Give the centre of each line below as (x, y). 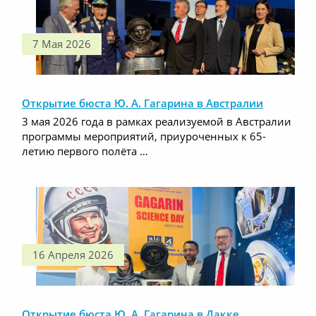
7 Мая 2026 (62, 44)
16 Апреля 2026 (73, 255)
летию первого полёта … (85, 151)
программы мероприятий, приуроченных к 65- (144, 136)
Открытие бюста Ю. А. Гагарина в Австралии (142, 103)
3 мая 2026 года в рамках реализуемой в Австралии (157, 122)
